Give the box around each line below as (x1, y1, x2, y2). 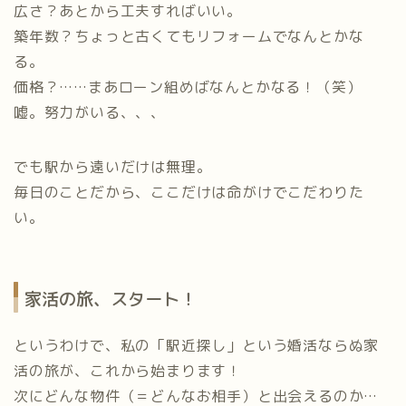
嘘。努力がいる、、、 (14, 101, 166, 122)
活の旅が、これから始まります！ (14, 361, 242, 382)
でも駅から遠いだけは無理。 (14, 156, 212, 177)
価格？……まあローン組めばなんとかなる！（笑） (14, 76, 362, 97)
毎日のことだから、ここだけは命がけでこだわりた (14, 181, 364, 202)
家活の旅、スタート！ (24, 286, 197, 312)
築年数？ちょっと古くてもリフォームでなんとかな (14, 25, 364, 46)
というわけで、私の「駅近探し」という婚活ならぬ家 (14, 335, 380, 356)
